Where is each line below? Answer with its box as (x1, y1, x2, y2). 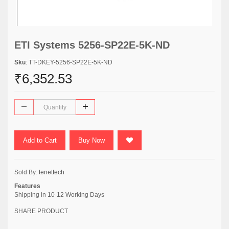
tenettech (39, 169, 64, 176)
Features (14, 182, 40, 190)
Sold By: (14, 169, 39, 176)
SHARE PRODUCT (14, 208, 68, 215)
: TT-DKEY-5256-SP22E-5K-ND (26, 59, 112, 66)
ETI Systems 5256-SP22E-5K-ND (14, 39, 170, 51)
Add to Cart (23, 136, 57, 144)
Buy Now (78, 136, 105, 144)
